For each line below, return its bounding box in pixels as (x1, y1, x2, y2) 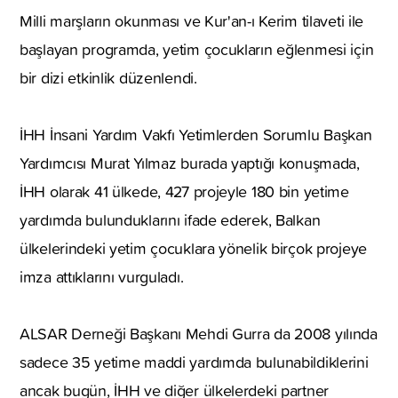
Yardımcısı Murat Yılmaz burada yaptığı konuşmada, (20, 151, 360, 174)
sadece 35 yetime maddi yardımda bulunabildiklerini (20, 350, 369, 373)
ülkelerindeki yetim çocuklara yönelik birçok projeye (20, 236, 368, 259)
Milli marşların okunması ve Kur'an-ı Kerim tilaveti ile (20, 9, 364, 32)
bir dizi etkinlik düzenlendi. (20, 66, 197, 89)
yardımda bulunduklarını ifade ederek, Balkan (20, 208, 321, 231)
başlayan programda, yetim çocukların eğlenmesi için (20, 37, 374, 60)
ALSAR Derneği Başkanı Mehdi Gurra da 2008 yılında (20, 322, 378, 345)
